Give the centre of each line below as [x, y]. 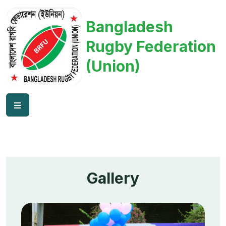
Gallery [113, 178]
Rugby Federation [151, 47]
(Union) [113, 66]
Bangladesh [129, 27]
